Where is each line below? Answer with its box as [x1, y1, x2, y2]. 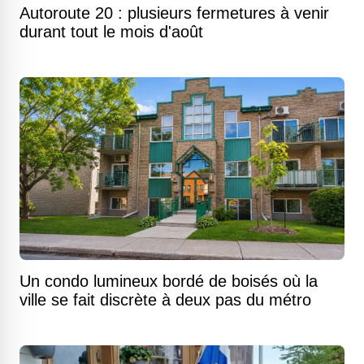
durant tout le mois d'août [19, 23, 203, 41]
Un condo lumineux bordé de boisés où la [19, 272, 318, 290]
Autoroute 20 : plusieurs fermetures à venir [19, 4, 329, 22]
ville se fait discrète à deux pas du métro [19, 291, 311, 309]
